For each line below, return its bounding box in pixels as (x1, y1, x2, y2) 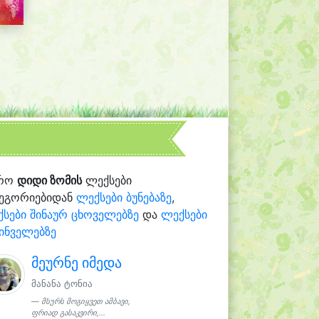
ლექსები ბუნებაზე (76, 189, 172, 204)
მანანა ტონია (31, 278, 93, 289)
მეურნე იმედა (31, 253, 122, 271)
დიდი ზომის (17, 172, 83, 187)
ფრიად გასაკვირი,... (31, 308, 106, 318)
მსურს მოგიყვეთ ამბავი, (41, 296, 131, 306)
